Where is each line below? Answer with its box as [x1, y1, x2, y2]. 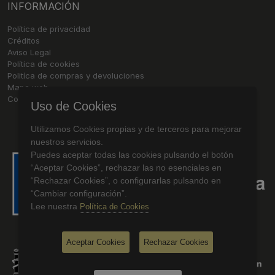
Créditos [7, 36, 40, 45]
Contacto [7, 94, 43, 104]
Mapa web [7, 82, 48, 92]
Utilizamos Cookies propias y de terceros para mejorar [31, 124, 242, 134]
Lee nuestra [31, 201, 80, 211]
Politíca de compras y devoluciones [7, 71, 144, 80]
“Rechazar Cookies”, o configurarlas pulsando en [31, 176, 221, 185]
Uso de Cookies [31, 99, 117, 113]
